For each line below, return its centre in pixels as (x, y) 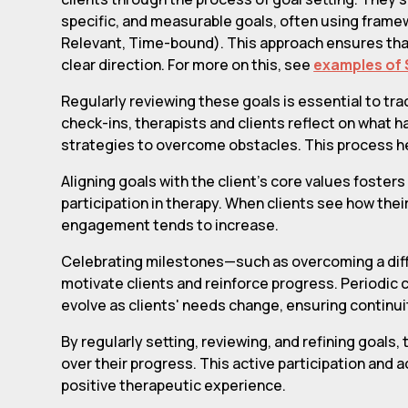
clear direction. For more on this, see (188, 64)
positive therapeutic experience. (174, 385)
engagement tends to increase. (170, 224)
